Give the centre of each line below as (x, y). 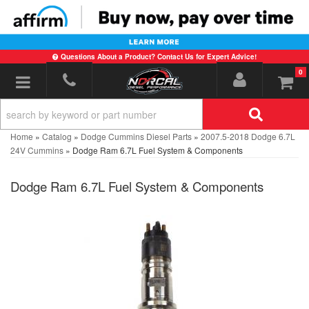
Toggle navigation (79, 80)
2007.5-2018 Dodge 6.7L (248, 137)
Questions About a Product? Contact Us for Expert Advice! (159, 57)
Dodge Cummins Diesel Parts (136, 137)
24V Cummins (37, 150)
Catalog (57, 137)
